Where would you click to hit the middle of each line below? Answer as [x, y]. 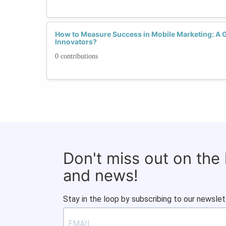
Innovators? [76, 41]
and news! [101, 175]
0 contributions [76, 56]
